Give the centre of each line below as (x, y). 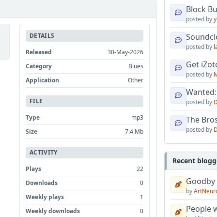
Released (39, 52)
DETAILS (42, 36)
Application (43, 80)
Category (39, 66)
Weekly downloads (53, 211)
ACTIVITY (44, 152)
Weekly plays (45, 197)
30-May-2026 (126, 52)
